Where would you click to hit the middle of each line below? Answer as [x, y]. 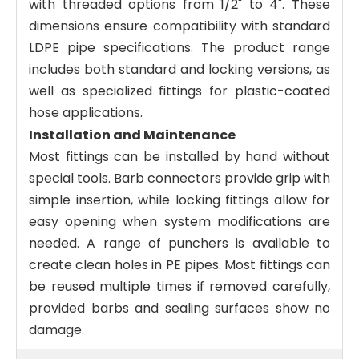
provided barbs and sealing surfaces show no [179, 308]
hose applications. [86, 112]
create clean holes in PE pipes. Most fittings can [179, 264]
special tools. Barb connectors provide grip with [179, 178]
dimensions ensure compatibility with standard [179, 26]
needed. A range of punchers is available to [179, 243]
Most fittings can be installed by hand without [179, 156]
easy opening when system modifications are [179, 221]
